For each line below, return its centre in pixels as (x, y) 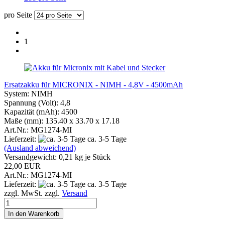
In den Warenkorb (34, 213)
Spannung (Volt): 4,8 (38, 102)
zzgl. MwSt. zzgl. (33, 193)
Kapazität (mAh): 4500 (41, 111)
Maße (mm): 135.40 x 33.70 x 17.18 (62, 121)
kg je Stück (92, 157)
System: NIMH (28, 93)
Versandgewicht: (31, 157)
